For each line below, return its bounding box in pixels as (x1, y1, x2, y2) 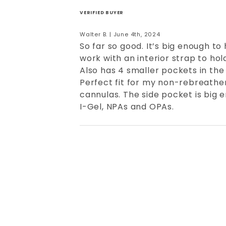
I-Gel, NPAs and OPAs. (80, 101, 174, 113)
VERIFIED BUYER (80, 10, 124, 16)
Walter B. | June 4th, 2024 (80, 30, 160, 39)
